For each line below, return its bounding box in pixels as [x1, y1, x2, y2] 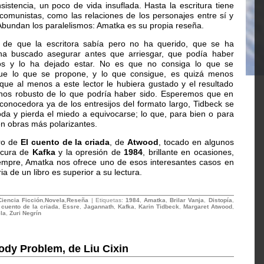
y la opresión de [55, 147, 124, 157]
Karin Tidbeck [138, 203, 179, 210]
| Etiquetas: [88, 197, 126, 203]
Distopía [208, 197, 232, 203]
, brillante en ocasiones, [143, 147, 234, 157]
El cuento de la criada [20, 137, 110, 147]
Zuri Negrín [9, 210, 41, 216]
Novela [45, 197, 65, 203]
